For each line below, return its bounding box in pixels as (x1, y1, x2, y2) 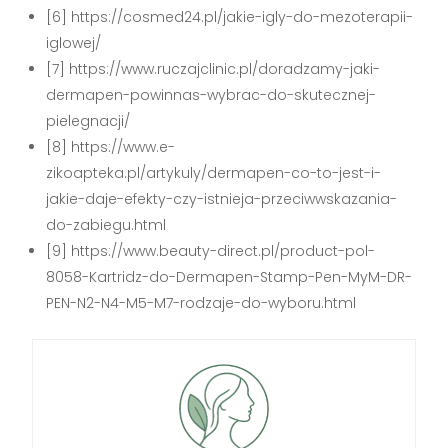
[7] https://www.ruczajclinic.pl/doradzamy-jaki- (46, 58, 381, 79)
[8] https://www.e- (46, 136, 176, 157)
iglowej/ (46, 32, 102, 53)
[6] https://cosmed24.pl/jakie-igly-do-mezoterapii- (46, 6, 414, 27)
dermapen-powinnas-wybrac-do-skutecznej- (46, 84, 377, 105)
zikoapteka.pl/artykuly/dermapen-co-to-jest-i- (46, 162, 382, 183)
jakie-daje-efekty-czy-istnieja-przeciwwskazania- (46, 188, 398, 209)
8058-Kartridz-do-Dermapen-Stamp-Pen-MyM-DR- (46, 266, 413, 287)
